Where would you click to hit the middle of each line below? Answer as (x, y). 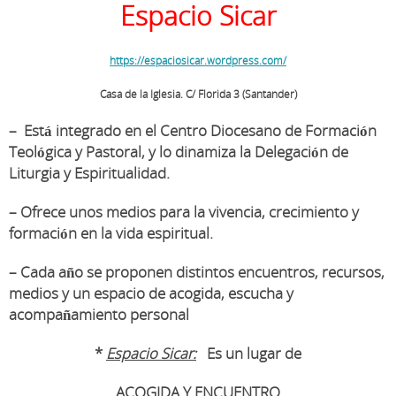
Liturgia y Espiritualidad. (89, 173)
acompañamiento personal (99, 314)
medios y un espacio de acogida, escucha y (151, 293)
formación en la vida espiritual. (111, 233)
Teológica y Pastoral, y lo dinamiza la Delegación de (179, 152)
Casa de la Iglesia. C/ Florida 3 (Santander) (198, 94)
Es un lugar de (249, 353)
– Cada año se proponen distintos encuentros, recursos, (197, 272)
